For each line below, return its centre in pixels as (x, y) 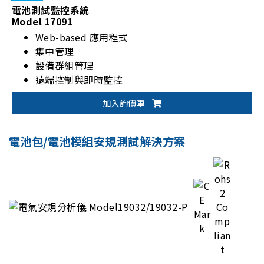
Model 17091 (42, 21)
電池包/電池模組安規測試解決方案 (97, 141)
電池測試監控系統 (51, 10)
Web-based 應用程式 (82, 37)
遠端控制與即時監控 (79, 79)
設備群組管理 (65, 65)
